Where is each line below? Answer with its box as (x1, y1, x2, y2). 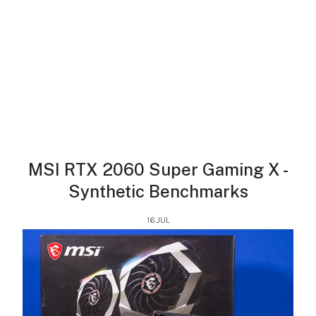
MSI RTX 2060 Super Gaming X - (28, 159, 288, 180)
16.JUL (147, 215, 169, 226)
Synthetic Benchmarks (68, 181, 248, 202)
